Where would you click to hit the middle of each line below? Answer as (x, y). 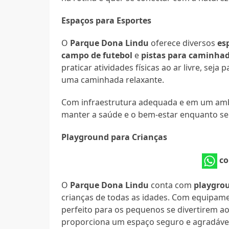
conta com (171, 185)
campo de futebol (97, 55)
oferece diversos (183, 43)
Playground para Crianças (114, 137)
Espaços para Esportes (107, 20)
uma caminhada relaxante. (113, 79)
